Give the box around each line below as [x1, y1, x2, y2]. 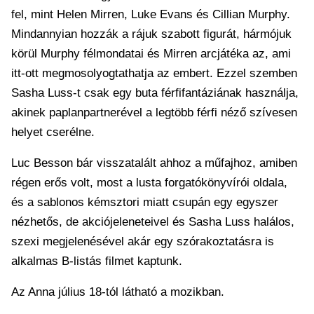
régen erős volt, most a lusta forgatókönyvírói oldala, [11, 175, 287, 189]
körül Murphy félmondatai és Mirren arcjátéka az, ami [11, 46, 291, 60]
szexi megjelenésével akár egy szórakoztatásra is [11, 234, 274, 248]
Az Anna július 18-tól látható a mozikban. [11, 285, 224, 299]
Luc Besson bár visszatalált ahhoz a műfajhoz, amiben [11, 156, 297, 170]
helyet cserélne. [11, 125, 95, 139]
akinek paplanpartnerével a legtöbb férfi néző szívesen [11, 105, 297, 119]
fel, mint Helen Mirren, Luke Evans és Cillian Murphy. [11, 7, 290, 21]
